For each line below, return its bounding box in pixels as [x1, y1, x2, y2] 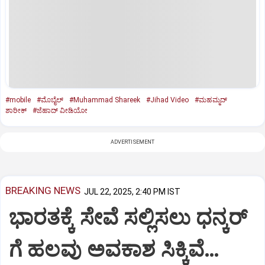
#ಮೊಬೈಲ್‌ [37, 95, 63, 104]
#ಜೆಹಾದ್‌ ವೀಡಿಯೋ [33, 106, 88, 115]
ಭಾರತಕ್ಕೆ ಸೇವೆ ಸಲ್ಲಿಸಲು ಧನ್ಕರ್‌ [9, 205, 248, 231]
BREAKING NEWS [5, 185, 80, 197]
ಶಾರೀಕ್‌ [5, 106, 27, 115]
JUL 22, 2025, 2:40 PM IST [84, 186, 180, 196]
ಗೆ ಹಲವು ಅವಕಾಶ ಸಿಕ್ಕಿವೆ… [9, 237, 220, 263]
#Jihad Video [146, 95, 189, 104]
